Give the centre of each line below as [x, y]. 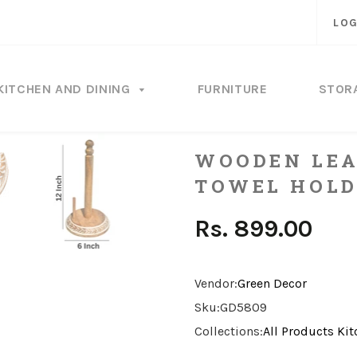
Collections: [229, 331]
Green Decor [272, 283]
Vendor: [216, 283]
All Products [298, 331]
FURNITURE [232, 89]
